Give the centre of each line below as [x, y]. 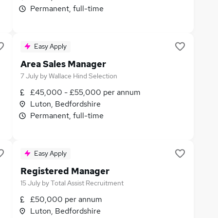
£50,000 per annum [66, 199]
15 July [30, 183]
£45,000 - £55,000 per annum [85, 92]
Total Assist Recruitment [87, 183]
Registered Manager [65, 171]
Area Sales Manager [63, 64]
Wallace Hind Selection [83, 76]
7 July [29, 76]
